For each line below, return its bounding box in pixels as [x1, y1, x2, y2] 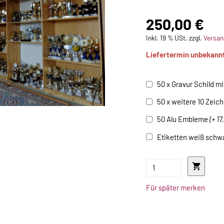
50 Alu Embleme [156, 114, 209, 124]
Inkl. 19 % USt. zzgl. [145, 33, 203, 42]
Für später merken [145, 182, 205, 192]
